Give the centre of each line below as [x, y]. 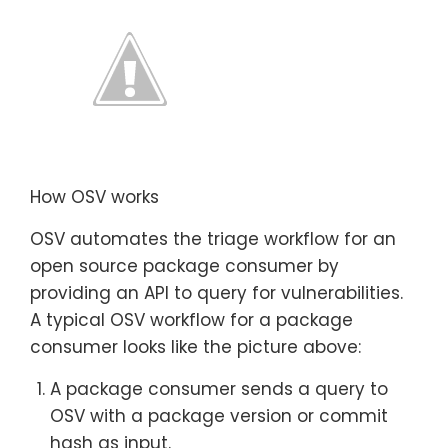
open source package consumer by [184, 265]
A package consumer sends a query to [219, 388]
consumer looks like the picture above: [195, 346]
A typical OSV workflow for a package [191, 319]
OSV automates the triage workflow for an [213, 238]
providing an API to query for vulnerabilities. [216, 292]
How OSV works [94, 196]
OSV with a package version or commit [219, 415]
